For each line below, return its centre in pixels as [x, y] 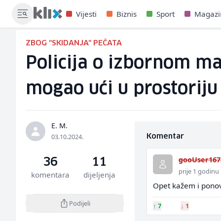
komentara [50, 175]
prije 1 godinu [199, 171]
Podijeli [79, 203]
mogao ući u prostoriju [122, 89]
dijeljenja [99, 175]
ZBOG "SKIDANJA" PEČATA [74, 43]
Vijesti [86, 14]
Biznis [126, 14]
